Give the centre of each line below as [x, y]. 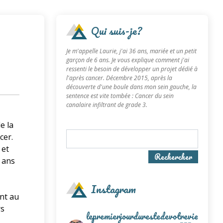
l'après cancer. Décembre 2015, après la [119, 78]
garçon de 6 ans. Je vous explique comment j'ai [127, 60]
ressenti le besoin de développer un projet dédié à [132, 69]
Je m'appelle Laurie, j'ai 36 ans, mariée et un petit [131, 51]
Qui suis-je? [116, 31]
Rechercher [173, 157]
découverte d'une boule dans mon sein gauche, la [131, 87]
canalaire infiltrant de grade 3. [107, 105]
